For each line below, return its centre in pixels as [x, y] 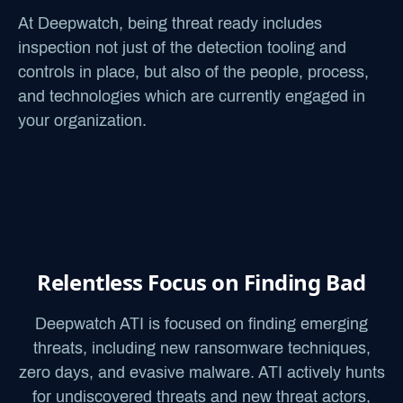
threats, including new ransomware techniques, [201, 348]
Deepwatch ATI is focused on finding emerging [201, 324]
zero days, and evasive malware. [138, 372]
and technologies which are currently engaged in [192, 96]
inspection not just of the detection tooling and [182, 48]
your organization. [82, 121]
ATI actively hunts [321, 372]
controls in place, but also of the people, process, [193, 72]
